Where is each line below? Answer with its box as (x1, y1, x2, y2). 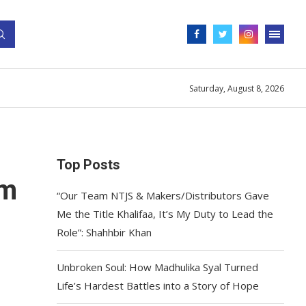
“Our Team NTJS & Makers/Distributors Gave (57, 189, 270, 202)
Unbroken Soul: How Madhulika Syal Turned (57, 260, 259, 274)
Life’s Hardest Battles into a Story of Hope (57, 279, 260, 292)
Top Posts (57, 156, 121, 173)
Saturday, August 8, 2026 (189, 82, 284, 94)
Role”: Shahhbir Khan (57, 225, 152, 239)
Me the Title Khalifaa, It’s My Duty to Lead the (57, 207, 274, 221)
